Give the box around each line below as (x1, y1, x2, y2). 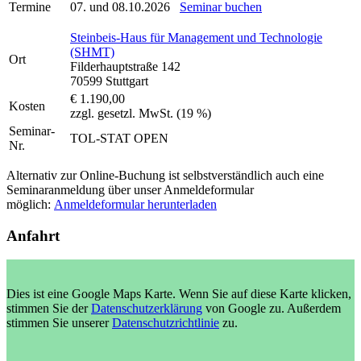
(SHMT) (70, 45, 114, 59)
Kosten (9, 99, 45, 113)
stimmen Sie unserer (6, 316, 112, 330)
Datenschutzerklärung (91, 301, 202, 316)
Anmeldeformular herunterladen (54, 197, 217, 211)
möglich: (6, 197, 54, 211)
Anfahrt (6, 226, 60, 244)
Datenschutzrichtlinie (112, 316, 219, 330)
